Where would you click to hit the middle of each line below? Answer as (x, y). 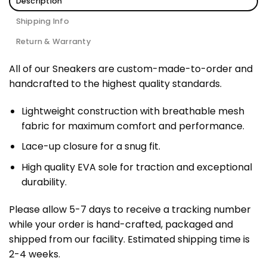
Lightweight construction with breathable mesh (133, 111)
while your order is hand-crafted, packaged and (121, 224)
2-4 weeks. (35, 254)
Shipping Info (42, 21)
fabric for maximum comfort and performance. (133, 126)
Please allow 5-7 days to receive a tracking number (130, 209)
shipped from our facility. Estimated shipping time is (129, 239)
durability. (44, 182)
